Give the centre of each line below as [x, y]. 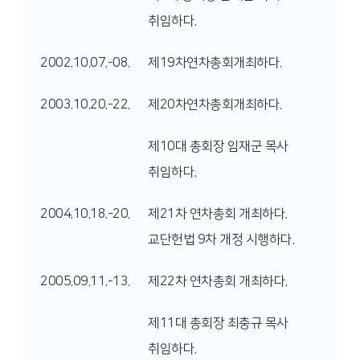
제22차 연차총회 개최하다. [218, 281]
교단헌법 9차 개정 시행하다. [221, 239]
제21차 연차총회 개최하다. [218, 214]
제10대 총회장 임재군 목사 [218, 146]
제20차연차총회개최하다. [215, 104]
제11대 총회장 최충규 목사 [218, 323]
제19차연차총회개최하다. [215, 63]
